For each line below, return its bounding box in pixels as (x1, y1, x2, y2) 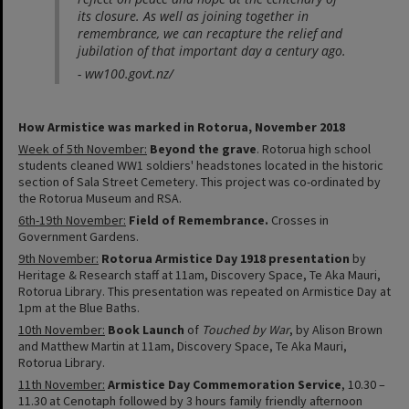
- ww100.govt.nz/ (78, 64, 173, 82)
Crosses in (268, 211, 329, 228)
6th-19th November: (18, 211, 126, 228)
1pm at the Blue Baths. (18, 299, 140, 316)
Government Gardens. (18, 227, 139, 245)
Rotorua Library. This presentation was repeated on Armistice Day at (18, 282, 391, 299)
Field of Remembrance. (129, 211, 268, 228)
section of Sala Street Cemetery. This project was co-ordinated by (18, 173, 381, 190)
